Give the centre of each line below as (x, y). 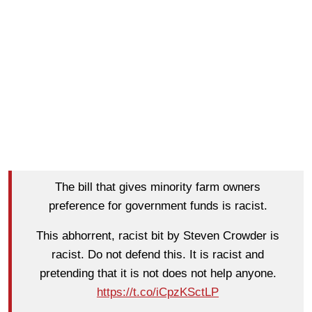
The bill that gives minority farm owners (158, 187)
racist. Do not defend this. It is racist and (158, 255)
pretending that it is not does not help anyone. (158, 274)
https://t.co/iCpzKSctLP (158, 292)
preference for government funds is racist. (158, 206)
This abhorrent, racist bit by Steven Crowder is (158, 236)
